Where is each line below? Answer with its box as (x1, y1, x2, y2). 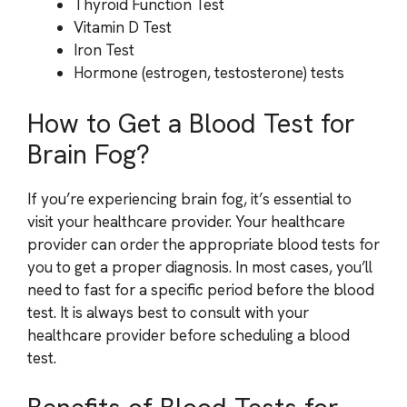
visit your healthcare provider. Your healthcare (27, 211, 345, 232)
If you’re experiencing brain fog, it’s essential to (27, 188, 352, 209)
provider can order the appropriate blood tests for (27, 233, 380, 254)
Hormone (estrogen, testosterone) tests (74, 63, 344, 83)
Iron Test (74, 40, 134, 60)
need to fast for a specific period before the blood (27, 279, 374, 300)
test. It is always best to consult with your (27, 302, 309, 323)
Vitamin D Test (74, 17, 172, 37)
